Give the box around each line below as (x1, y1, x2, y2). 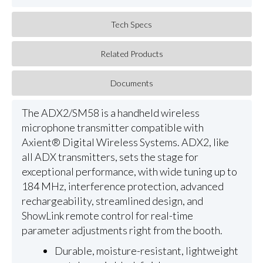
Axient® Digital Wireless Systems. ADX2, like (21, 136, 229, 149)
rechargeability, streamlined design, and (21, 194, 203, 208)
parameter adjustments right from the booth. (21, 224, 222, 237)
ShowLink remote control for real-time (21, 209, 193, 222)
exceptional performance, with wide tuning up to (21, 165, 237, 178)
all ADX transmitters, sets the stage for (21, 150, 198, 164)
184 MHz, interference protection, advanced (21, 180, 224, 193)
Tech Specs (111, 19, 153, 29)
